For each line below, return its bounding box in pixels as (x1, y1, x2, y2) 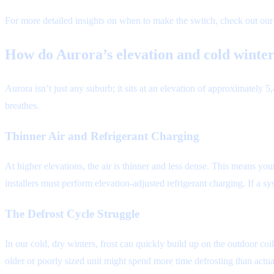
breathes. (5, 99, 39, 111)
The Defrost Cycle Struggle (5, 207, 139, 220)
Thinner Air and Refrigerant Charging (5, 129, 199, 143)
